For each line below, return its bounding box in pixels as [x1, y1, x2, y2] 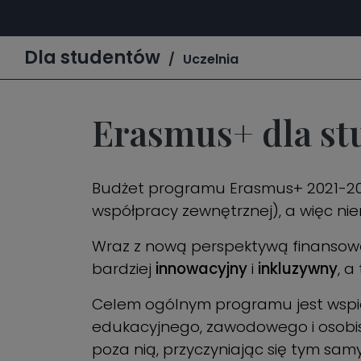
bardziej [92, 258, 156, 280]
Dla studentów [24, 44, 160, 70]
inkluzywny [254, 258, 338, 280]
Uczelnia [183, 50, 239, 68]
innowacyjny [156, 258, 247, 280]
